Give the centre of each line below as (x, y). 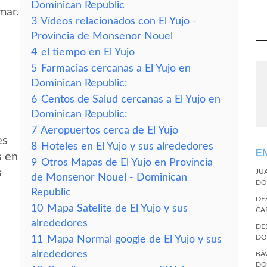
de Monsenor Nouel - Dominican (109, 177)
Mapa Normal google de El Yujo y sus (134, 239)
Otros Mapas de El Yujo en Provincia (127, 162)
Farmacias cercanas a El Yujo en (116, 68)
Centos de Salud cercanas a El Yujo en (131, 99)
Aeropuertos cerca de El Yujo (109, 130)
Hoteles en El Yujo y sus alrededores (127, 146)
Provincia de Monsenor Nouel (102, 36)
